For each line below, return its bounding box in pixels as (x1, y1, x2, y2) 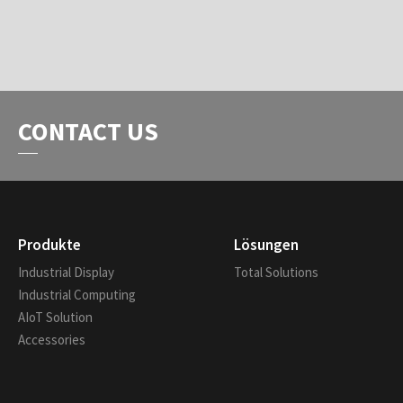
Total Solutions (233, 264, 318, 281)
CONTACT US (18, 115, 158, 148)
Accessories (18, 331, 85, 348)
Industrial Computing (18, 286, 136, 303)
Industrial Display (18, 264, 114, 281)
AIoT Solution (18, 309, 93, 326)
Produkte (18, 235, 81, 255)
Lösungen (233, 235, 299, 255)
